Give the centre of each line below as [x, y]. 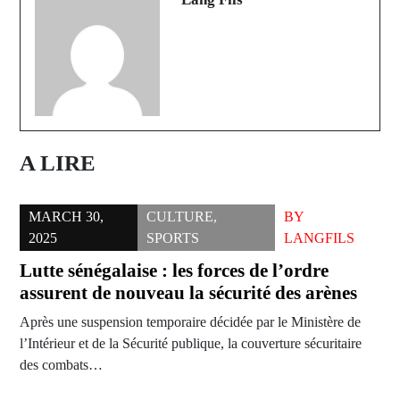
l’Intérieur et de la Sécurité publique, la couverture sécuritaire [191, 344]
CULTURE [180, 217]
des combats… [61, 365]
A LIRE [58, 163]
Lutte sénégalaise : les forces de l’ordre [174, 271]
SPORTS [173, 238]
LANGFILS [319, 238]
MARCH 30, [66, 217]
